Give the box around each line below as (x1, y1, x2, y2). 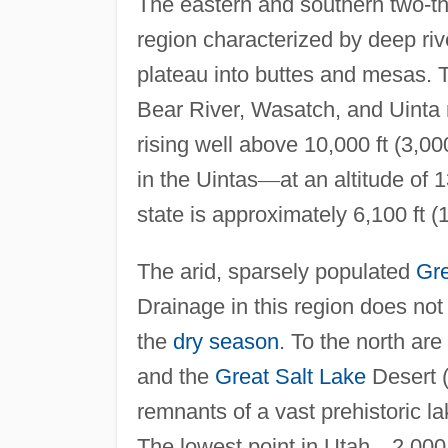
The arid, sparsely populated (136, 258, 416, 284)
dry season (172, 328, 279, 354)
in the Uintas (136, 166, 258, 192)
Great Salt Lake (214, 363, 366, 389)
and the (136, 363, 215, 389)
